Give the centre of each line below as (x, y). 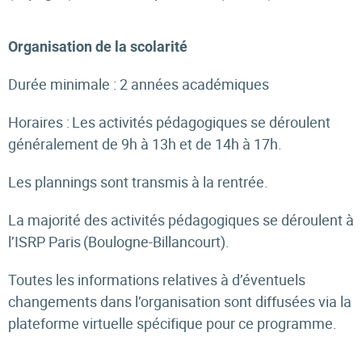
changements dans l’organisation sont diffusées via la (180, 301)
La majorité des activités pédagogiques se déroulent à (181, 220)
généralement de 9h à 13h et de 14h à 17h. (147, 144)
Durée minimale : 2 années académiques (140, 84)
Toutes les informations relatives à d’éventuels (157, 280)
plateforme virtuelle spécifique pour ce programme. (174, 323)
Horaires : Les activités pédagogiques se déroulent (169, 122)
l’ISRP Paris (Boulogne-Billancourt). (119, 242)
